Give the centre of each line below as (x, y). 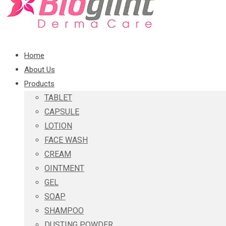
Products (39, 84)
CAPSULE (62, 112)
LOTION (58, 126)
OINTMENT (64, 168)
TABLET (58, 98)
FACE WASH (66, 140)
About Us (40, 70)
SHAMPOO (64, 211)
